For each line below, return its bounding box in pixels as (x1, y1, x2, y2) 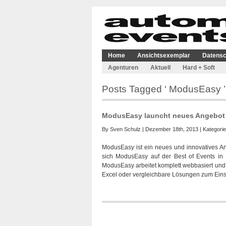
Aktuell (150, 64, 171, 71)
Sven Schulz (110, 126, 141, 132)
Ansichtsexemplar (137, 52, 190, 59)
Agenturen (108, 64, 138, 71)
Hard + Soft (183, 64, 215, 71)
